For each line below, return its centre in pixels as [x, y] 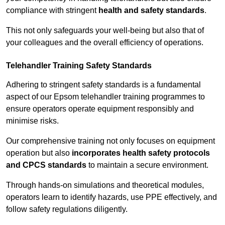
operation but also [39, 153]
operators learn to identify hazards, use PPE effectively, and [111, 197]
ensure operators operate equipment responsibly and [100, 109]
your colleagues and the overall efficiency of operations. [105, 43]
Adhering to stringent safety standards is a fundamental [103, 85]
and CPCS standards [46, 165]
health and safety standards [151, 11]
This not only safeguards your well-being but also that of [105, 31]
